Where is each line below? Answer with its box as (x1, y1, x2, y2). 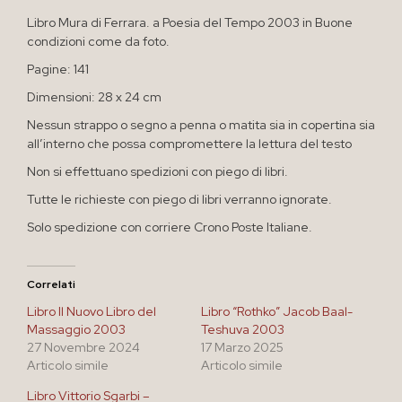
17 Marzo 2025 (201, 338, 284, 355)
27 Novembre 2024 (27, 338, 140, 355)
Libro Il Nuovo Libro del (27, 302, 156, 319)
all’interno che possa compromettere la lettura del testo (27, 135, 352, 152)
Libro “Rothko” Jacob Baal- (201, 302, 353, 319)
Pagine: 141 (27, 60, 89, 77)
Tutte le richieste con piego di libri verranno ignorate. (27, 190, 332, 207)
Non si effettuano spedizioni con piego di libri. (27, 162, 288, 179)
